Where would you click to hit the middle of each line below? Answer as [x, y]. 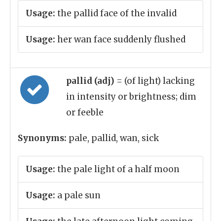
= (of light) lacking [156, 81]
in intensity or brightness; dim [131, 97]
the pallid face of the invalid [116, 13]
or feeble [85, 112]
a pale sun [78, 195]
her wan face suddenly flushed [120, 39]
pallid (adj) [91, 81]
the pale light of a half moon [117, 169]
